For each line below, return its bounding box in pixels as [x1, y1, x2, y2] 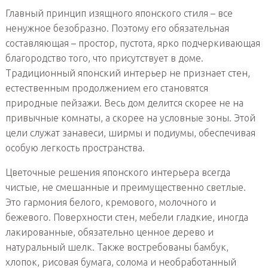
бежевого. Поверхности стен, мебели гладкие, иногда [5, 211, 248, 223]
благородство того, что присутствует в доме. [5, 52, 203, 63]
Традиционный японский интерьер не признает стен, [5, 67, 250, 78]
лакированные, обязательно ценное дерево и [5, 226, 214, 237]
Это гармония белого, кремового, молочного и [5, 196, 216, 208]
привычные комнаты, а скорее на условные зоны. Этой [5, 112, 255, 123]
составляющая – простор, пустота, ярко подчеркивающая [5, 37, 260, 48]
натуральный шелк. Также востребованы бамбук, [5, 241, 229, 252]
